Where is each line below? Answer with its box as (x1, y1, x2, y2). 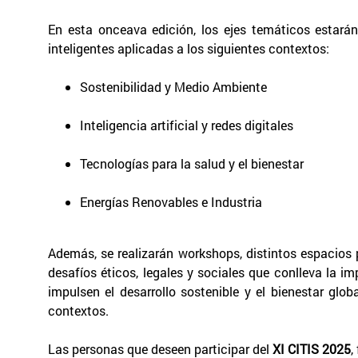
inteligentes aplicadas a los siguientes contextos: (48, 39, 329, 57)
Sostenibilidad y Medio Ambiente (80, 78, 267, 95)
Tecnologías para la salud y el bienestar (80, 154, 304, 172)
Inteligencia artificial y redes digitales (80, 116, 296, 133)
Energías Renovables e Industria (80, 193, 262, 210)
